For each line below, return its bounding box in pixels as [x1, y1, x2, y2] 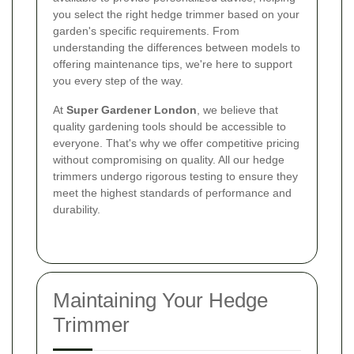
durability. [53, 202, 100, 216]
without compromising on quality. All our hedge [53, 153, 284, 166]
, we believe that [197, 103, 278, 116]
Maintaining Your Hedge [53, 288, 268, 312]
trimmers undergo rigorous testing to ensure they [53, 169, 298, 183]
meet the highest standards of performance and [53, 186, 292, 199]
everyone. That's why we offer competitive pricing [53, 136, 299, 149]
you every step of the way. [53, 73, 183, 87]
